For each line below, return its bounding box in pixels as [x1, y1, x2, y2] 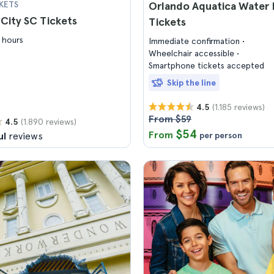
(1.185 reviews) [212, 102, 265, 112]
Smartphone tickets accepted [149, 61, 264, 70]
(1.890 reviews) [21, 116, 76, 127]
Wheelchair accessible [149, 48, 237, 58]
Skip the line [167, 78, 216, 87]
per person [199, 130, 242, 140]
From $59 [149, 113, 191, 125]
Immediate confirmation [149, 36, 242, 46]
